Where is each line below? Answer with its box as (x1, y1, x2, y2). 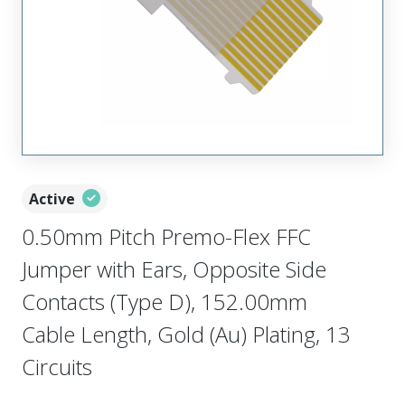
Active (29, 189, 75, 209)
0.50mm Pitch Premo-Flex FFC (22, 221, 311, 251)
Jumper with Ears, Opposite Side (22, 254, 326, 284)
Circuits (22, 352, 92, 381)
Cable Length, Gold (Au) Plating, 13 (22, 319, 351, 349)
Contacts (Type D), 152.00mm (22, 287, 307, 316)
